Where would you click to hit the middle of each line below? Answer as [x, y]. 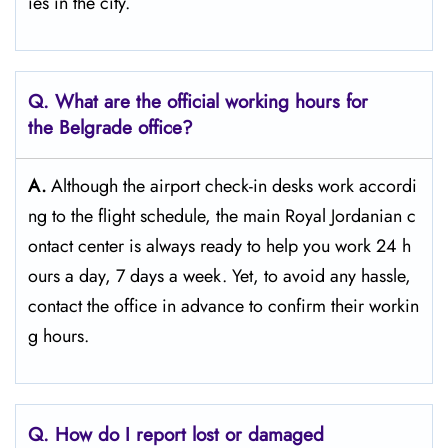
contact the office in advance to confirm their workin [223, 306]
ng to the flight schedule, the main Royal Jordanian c [222, 216]
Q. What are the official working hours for [198, 101]
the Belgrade [80, 127]
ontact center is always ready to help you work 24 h [219, 246]
